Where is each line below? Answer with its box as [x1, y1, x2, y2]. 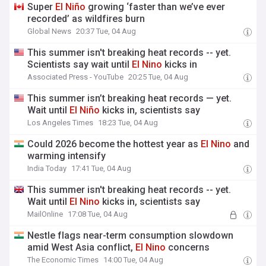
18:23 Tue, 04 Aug [98, 118, 159, 127]
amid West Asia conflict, [27, 242, 136, 253]
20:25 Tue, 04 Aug [128, 72, 189, 81]
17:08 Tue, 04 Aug [68, 210, 128, 218]
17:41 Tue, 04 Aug [71, 164, 132, 173]
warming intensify [27, 150, 106, 161]
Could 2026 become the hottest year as [27, 138, 201, 150]
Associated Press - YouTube [27, 72, 124, 81]
